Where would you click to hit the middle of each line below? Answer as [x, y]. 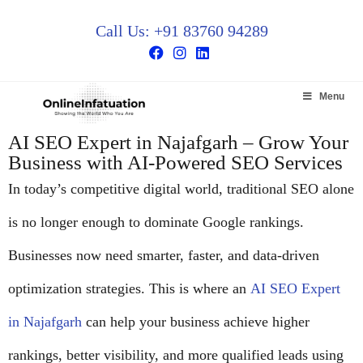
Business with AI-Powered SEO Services [175, 162]
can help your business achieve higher [196, 322]
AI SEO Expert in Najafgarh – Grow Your [178, 142]
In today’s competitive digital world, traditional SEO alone [181, 189]
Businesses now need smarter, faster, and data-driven [164, 255]
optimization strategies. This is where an [129, 288]
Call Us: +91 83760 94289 [181, 31]
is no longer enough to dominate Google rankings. [156, 222]
